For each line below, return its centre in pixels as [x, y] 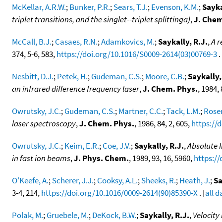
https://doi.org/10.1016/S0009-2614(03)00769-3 [137, 54]
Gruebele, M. [68, 215]
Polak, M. [28, 215]
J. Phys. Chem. [101, 158]
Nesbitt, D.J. [33, 76]
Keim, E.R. [82, 145]
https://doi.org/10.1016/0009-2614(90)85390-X [119, 193]
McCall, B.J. [32, 41]
